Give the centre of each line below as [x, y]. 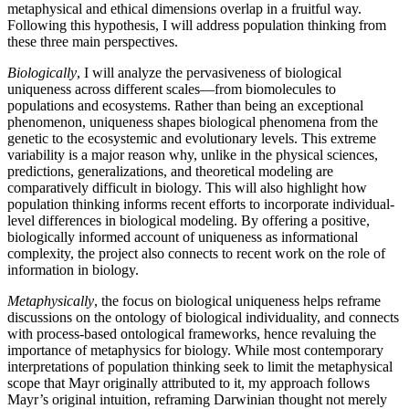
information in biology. [73, 269]
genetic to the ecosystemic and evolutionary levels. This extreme [192, 138]
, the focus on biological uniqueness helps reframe [237, 300]
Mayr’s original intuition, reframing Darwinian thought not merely [197, 399]
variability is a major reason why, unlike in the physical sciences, [193, 154]
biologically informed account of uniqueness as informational [183, 236]
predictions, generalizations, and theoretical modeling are [170, 171]
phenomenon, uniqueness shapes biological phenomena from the [193, 121]
